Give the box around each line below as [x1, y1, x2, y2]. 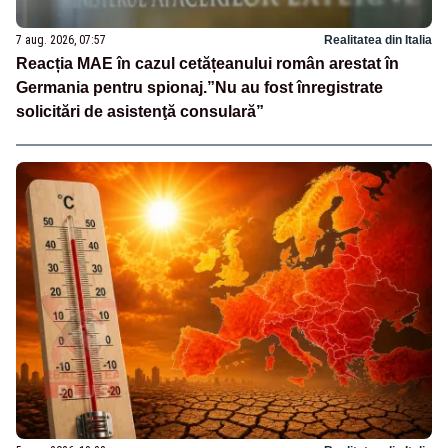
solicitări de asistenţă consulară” [16, 102, 264, 120]
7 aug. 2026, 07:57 [16, 32, 106, 47]
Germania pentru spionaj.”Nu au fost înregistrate [16, 78, 383, 96]
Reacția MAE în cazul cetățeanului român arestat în [16, 54, 399, 72]
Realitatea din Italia [324, 32, 432, 47]
